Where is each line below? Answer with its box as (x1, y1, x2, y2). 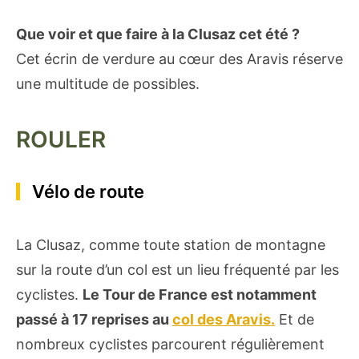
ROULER (16, 125, 106, 153)
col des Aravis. (172, 310, 275, 328)
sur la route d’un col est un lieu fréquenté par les (16, 260, 339, 278)
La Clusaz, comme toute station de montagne (16, 236, 325, 253)
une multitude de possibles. (16, 75, 200, 92)
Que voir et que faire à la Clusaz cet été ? (16, 25, 300, 42)
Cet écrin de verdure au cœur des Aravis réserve (16, 50, 343, 67)
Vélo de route (32, 180, 144, 202)
